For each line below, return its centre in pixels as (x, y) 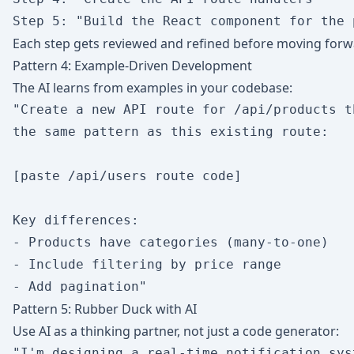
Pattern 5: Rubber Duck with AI (105, 309)
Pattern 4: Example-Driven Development (132, 66)
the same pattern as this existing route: (171, 132)
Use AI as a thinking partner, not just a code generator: (176, 331)
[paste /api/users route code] (127, 176)
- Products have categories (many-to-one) (171, 242)
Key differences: (76, 220)
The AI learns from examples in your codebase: (153, 88)
